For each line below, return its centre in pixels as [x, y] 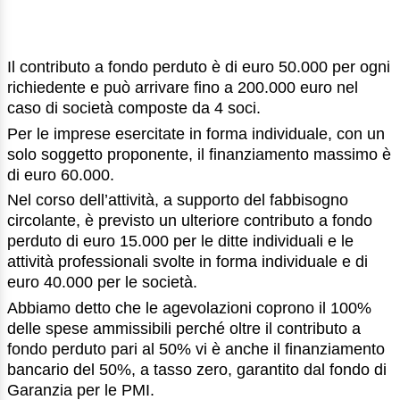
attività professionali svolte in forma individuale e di [187, 262]
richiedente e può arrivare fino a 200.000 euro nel [183, 87]
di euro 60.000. [61, 175]
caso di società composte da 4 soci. [134, 108]
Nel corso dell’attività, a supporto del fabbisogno [178, 200]
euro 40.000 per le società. [102, 283]
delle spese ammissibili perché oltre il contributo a [184, 329]
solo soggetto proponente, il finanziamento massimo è [199, 154]
